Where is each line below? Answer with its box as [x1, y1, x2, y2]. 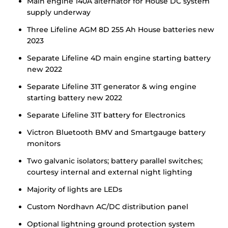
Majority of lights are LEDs [27, 185, 122, 194]
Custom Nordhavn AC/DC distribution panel [27, 202, 188, 211]
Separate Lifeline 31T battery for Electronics [27, 110, 185, 120]
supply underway [27, 8, 91, 17]
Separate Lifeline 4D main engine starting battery [27, 53, 211, 63]
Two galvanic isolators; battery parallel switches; [27, 156, 203, 165]
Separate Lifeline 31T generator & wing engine [27, 82, 196, 91]
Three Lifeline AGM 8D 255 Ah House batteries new [27, 25, 214, 34]
